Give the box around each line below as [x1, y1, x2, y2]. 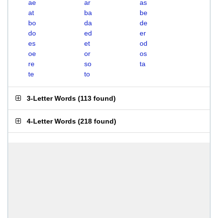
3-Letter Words [27, 94, 76, 102]
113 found [80, 94, 113, 102]
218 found [80, 117, 114, 125]
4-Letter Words [27, 117, 76, 125]
